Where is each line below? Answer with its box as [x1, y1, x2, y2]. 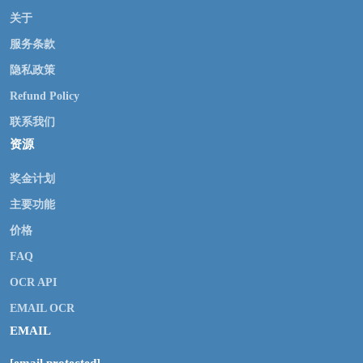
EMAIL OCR [10, 302, 75, 315]
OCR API [10, 276, 57, 289]
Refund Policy [10, 90, 79, 103]
